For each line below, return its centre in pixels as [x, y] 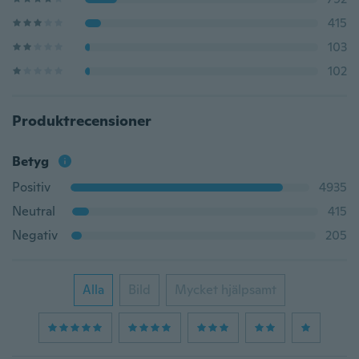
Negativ [35, 235]
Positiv [31, 187]
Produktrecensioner [82, 121]
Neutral [34, 211]
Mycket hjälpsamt [226, 290]
